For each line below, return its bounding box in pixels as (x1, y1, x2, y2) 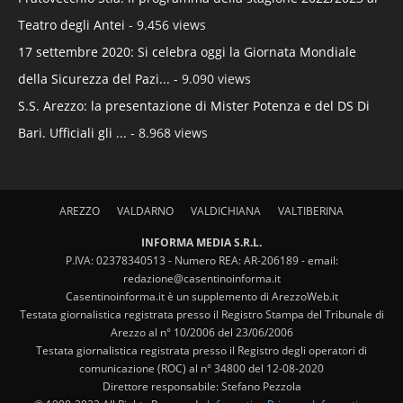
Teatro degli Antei (18, 15, 125, 33)
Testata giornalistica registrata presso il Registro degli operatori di (36, 342, 367, 358)
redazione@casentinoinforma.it (122, 270, 281, 286)
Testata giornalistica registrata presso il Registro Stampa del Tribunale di (19, 306, 384, 322)
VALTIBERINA (278, 202, 344, 219)
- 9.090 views (170, 69, 251, 87)
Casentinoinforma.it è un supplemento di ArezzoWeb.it (65, 288, 338, 304)
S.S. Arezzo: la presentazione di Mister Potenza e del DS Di (18, 96, 370, 114)
